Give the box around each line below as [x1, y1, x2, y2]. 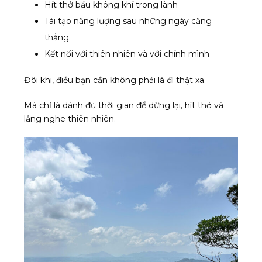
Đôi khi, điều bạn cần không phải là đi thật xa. [24, 75, 206, 86]
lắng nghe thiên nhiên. [24, 113, 116, 125]
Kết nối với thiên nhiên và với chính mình [44, 49, 209, 60]
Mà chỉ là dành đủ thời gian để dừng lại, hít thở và [24, 100, 223, 111]
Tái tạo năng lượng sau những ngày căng [44, 16, 212, 27]
